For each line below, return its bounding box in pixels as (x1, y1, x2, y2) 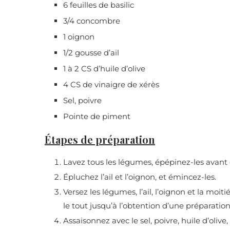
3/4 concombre (63, 16, 120, 26)
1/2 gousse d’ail (63, 48, 119, 58)
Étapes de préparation (45, 132, 155, 147)
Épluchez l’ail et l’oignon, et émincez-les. (63, 172, 216, 182)
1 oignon (63, 32, 94, 42)
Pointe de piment (63, 111, 130, 122)
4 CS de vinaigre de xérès (63, 80, 159, 90)
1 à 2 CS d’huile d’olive (63, 64, 145, 74)
